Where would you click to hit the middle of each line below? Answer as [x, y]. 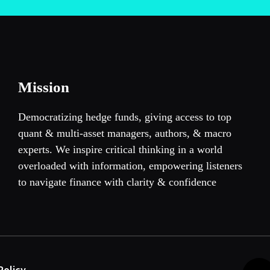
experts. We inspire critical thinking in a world [121, 150]
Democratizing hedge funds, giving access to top [125, 117]
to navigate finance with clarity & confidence [118, 182]
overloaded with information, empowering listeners [130, 166]
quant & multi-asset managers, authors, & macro [125, 133]
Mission [44, 87]
